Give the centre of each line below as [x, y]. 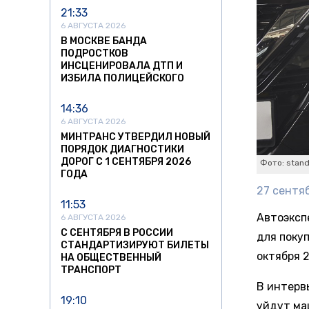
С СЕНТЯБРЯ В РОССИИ [117, 233]
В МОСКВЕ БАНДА [104, 41]
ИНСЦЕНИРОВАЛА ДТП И [122, 66]
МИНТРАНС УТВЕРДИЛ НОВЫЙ [136, 137]
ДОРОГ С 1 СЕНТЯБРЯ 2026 [126, 162]
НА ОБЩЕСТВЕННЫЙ [111, 258]
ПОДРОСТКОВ [94, 54]
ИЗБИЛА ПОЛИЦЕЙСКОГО [122, 79]
